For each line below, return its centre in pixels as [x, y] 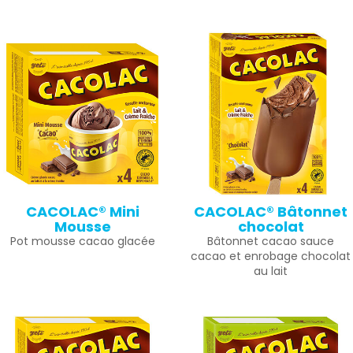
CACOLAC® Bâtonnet [271, 212]
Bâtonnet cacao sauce [271, 241]
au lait [271, 271]
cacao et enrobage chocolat [271, 256]
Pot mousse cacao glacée [82, 241]
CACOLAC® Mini [82, 212]
